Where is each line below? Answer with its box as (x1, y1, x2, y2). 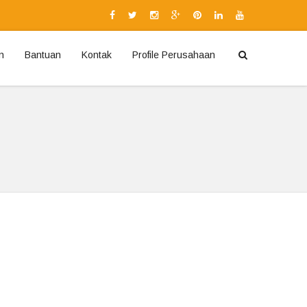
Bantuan (25, 49, 61, 60)
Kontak (82, 49, 112, 60)
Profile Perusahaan (132, 49, 215, 60)
